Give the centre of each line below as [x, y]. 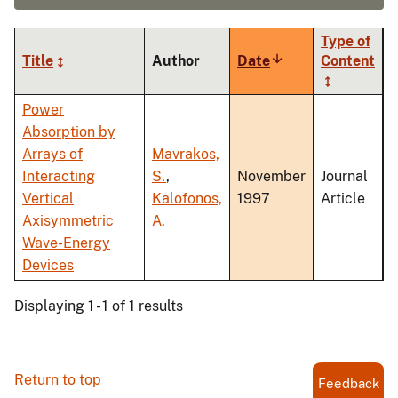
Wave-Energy [66, 243]
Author [176, 61]
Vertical [48, 199]
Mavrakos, [186, 155]
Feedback [348, 384]
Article [343, 199]
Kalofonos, [187, 199]
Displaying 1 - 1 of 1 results [99, 306]
